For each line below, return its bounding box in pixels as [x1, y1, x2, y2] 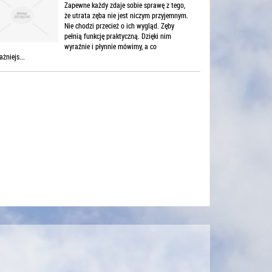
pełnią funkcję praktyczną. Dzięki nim [64, 31, 171, 41]
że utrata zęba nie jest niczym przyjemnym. [64, 10, 188, 21]
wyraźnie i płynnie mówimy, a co [64, 41, 157, 52]
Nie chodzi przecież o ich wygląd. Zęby [64, 21, 174, 31]
